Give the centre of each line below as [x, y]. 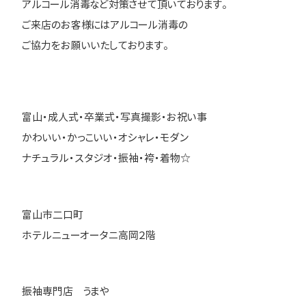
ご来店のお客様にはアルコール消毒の [105, 25]
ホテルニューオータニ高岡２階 [89, 235]
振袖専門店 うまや [66, 291]
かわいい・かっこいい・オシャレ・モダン [106, 138]
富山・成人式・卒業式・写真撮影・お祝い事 [114, 117]
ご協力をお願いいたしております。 [95, 45]
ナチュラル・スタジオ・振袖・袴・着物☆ [106, 158]
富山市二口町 [53, 214]
